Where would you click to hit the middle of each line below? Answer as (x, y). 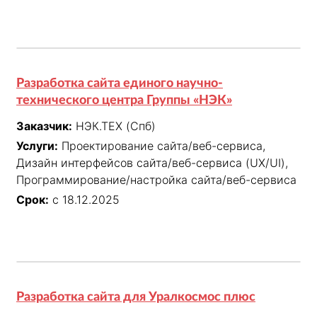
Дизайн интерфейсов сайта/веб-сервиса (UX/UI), (152, 163)
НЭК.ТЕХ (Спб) (116, 126)
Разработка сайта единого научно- (120, 84)
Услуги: (37, 146)
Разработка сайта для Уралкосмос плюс (136, 297)
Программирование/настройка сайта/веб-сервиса (156, 180)
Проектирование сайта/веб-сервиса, (163, 146)
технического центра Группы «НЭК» (124, 101)
